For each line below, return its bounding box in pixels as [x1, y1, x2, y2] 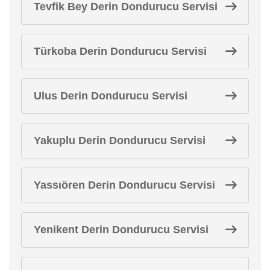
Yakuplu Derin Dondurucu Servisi [34, 134, 206, 146]
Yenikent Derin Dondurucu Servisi [34, 223, 209, 236]
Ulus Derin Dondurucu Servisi [34, 89, 187, 102]
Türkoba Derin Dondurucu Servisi [34, 45, 207, 57]
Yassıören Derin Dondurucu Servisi [34, 178, 215, 191]
